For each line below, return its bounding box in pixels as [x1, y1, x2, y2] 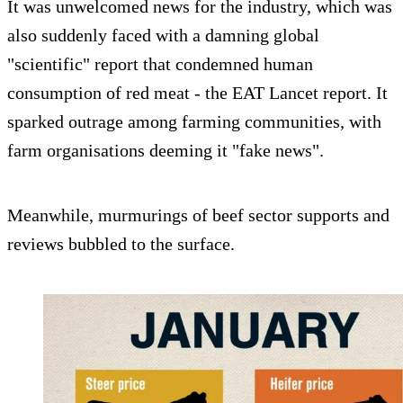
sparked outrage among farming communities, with [7, 112, 381, 132]
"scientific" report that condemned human [7, 54, 313, 75]
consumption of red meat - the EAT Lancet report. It [7, 83, 388, 103]
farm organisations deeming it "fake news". [7, 140, 324, 161]
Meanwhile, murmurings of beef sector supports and [7, 205, 390, 226]
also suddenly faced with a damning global [7, 25, 319, 46]
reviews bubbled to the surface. [7, 234, 235, 255]
